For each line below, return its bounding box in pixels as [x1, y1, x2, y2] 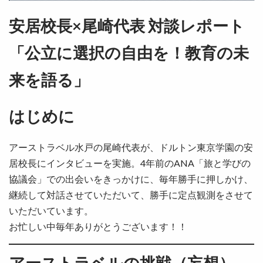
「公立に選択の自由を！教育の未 [9, 43, 249, 62]
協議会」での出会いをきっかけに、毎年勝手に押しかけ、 [9, 173, 253, 184]
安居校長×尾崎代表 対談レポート [9, 16, 245, 35]
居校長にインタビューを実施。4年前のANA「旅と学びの [9, 157, 251, 168]
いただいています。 [9, 205, 93, 216]
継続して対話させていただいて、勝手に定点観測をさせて [9, 189, 253, 200]
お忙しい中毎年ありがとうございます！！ [9, 221, 187, 232]
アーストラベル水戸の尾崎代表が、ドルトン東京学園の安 [9, 141, 253, 153]
